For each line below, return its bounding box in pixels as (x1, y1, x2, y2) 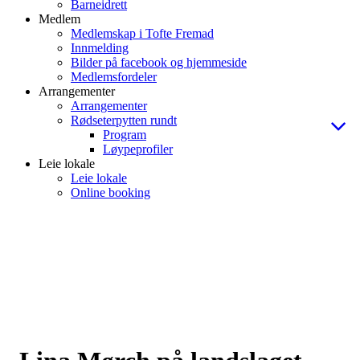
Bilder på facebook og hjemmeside (71, 55, 247, 69)
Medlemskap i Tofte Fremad (71, 27, 214, 40)
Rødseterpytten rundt (71, 113, 177, 127)
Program (103, 128, 146, 141)
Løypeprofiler (103, 142, 173, 156)
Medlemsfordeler (71, 70, 157, 84)
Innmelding (71, 41, 129, 55)
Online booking (71, 186, 150, 199)
